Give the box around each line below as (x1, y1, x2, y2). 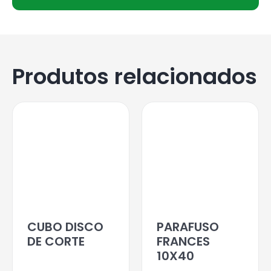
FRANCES (157, 232, 210, 250)
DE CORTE (27, 232, 85, 250)
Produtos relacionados (12, 60, 257, 92)
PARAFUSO (157, 218, 219, 235)
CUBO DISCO (27, 218, 103, 235)
